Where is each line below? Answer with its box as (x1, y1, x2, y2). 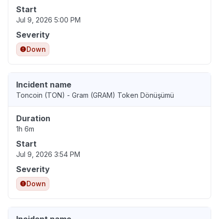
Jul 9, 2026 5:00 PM (16, 16, 81, 24)
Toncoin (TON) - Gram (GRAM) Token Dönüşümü (16, 91, 174, 100)
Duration (16, 113, 50, 124)
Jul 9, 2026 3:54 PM (16, 150, 80, 159)
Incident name (16, 80, 71, 90)
